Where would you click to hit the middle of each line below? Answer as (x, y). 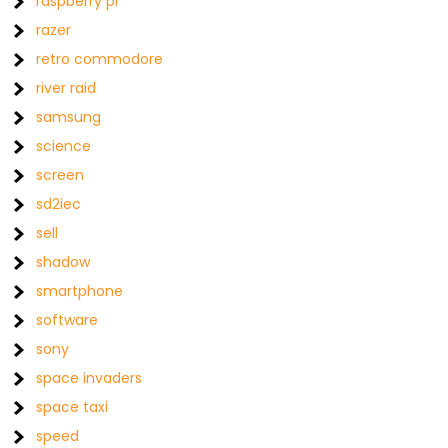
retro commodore (100, 58)
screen (60, 174)
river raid (66, 87)
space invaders (89, 377)
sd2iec (59, 203)
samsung (69, 116)
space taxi (72, 406)
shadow (63, 261)
